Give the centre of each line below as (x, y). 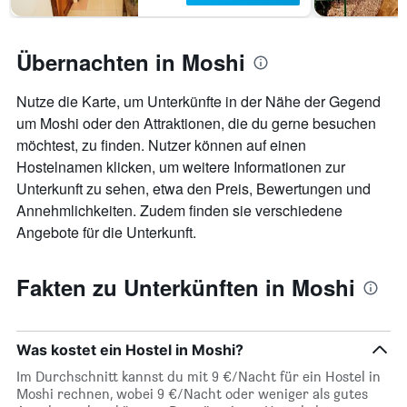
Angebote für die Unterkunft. (106, 233)
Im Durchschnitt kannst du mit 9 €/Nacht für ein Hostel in (199, 377)
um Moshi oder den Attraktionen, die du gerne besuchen (196, 124)
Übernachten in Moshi (131, 62)
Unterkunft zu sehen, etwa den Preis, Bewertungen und (194, 189)
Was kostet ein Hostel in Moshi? (130, 350)
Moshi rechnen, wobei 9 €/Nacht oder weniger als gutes (192, 394)
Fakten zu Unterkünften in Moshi (186, 288)
